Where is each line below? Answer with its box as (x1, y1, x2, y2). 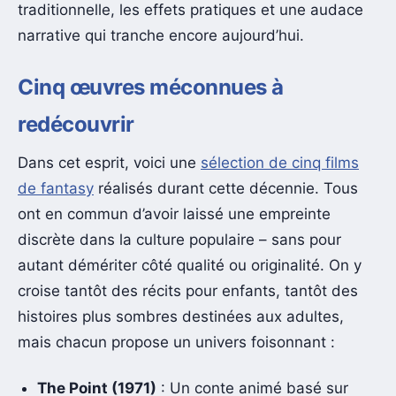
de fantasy (18, 179, 94, 198)
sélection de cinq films (201, 154, 359, 172)
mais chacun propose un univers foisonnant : (18, 333, 335, 352)
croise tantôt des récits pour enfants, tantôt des (18, 282, 358, 301)
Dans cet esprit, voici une (18, 154, 201, 172)
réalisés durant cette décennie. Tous (94, 179, 358, 198)
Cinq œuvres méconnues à (18, 73, 284, 100)
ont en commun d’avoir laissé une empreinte (18, 205, 331, 224)
